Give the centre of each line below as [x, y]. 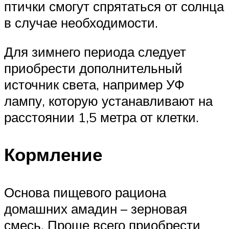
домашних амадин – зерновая [96, 208]
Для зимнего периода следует [95, 52]
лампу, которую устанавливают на [108, 101]
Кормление [53, 155]
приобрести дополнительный [93, 68]
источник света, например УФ [94, 85]
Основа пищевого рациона [85, 192]
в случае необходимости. [81, 22]
